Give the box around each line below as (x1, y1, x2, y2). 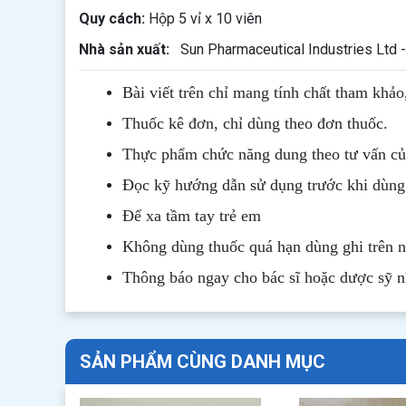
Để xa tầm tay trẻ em (122, 207, 261, 225)
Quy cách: (79, 10, 149, 27)
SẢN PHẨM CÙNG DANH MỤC (80, 351, 325, 372)
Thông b (122, 268, 178, 286)
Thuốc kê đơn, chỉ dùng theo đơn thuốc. (122, 114, 388, 132)
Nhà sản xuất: (79, 41, 173, 58)
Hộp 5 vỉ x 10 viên (149, 10, 262, 27)
